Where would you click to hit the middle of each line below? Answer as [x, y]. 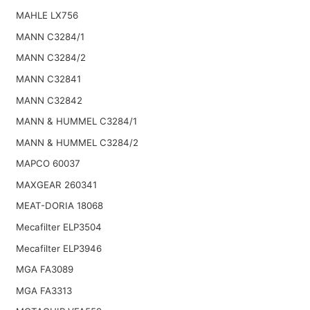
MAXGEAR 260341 [56, 184]
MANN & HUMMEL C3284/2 [77, 142]
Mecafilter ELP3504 [58, 227]
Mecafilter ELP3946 [58, 248]
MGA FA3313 [44, 290]
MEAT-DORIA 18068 [59, 206]
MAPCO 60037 [48, 164]
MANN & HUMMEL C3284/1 [76, 121]
